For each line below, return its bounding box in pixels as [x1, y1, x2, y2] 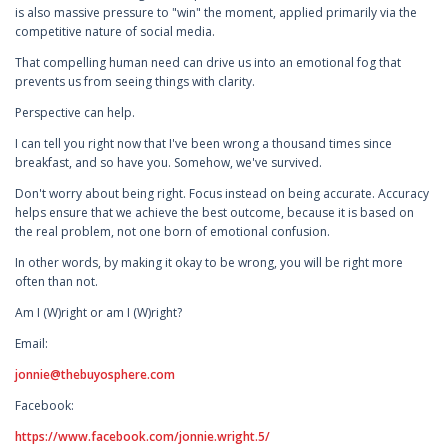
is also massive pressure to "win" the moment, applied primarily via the [15, 4, 417, 22]
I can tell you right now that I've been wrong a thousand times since [15, 135, 392, 153]
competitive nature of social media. [15, 23, 215, 41]
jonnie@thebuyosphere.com [15, 366, 175, 384]
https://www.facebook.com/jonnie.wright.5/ [15, 428, 270, 446]
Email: [15, 335, 48, 353]
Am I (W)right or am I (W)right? [15, 304, 182, 322]
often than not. [15, 273, 98, 291]
